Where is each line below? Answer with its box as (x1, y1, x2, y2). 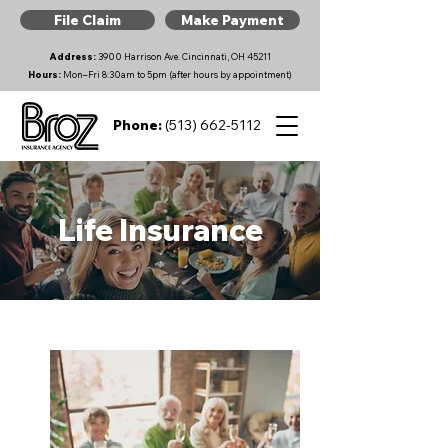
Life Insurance (57, 211, 263, 249)
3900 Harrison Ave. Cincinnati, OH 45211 (98, 51, 271, 62)
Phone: (112, 116, 162, 134)
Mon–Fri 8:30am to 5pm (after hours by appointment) (61, 69, 292, 80)
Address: (49, 51, 98, 62)
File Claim (54, 11, 121, 29)
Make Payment (181, 11, 284, 29)
